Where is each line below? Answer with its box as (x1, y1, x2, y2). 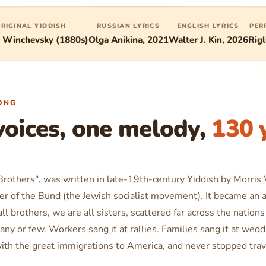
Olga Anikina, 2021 (88, 33, 169, 46)
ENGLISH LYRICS (177, 21, 239, 30)
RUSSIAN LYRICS (97, 21, 160, 30)
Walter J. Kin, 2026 (168, 33, 248, 46)
